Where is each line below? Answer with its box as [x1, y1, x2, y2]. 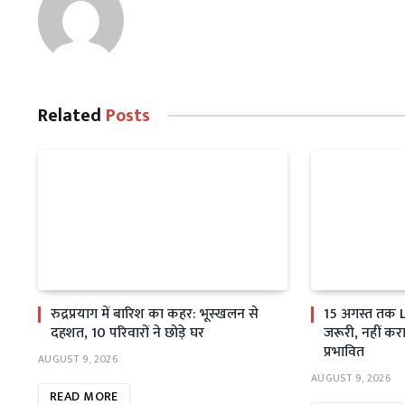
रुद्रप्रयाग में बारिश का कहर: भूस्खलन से [51, 301, 259, 326]
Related [38, 99, 106, 131]
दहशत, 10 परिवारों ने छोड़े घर [51, 320, 204, 345]
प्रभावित [324, 339, 364, 364]
